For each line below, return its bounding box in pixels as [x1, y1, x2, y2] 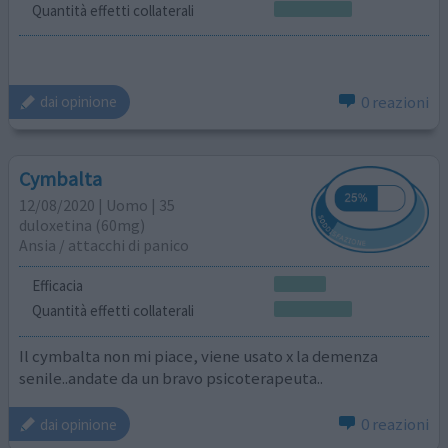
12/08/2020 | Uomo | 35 [19, 195, 176, 216]
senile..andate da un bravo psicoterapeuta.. [19, 366, 324, 389]
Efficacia [31, 275, 83, 295]
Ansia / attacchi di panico [19, 235, 190, 256]
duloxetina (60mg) [19, 215, 146, 236]
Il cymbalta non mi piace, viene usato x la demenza [19, 344, 379, 367]
